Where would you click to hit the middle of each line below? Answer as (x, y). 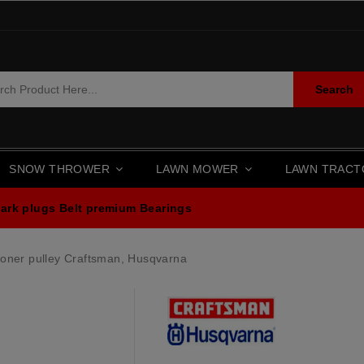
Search (335, 89)
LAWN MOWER (199, 169)
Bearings (166, 208)
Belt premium (97, 208)
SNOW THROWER (61, 169)
